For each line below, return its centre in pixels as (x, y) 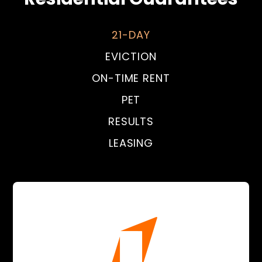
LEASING (131, 143)
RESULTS (131, 122)
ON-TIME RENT (131, 78)
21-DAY (131, 35)
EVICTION (131, 57)
